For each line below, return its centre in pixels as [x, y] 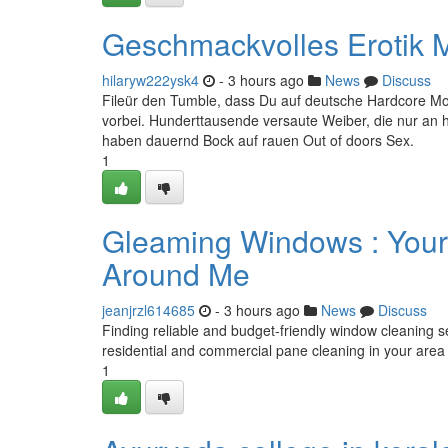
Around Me [176, 273]
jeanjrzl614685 [148, 310]
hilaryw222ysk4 [150, 80]
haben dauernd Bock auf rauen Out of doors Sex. [258, 140]
